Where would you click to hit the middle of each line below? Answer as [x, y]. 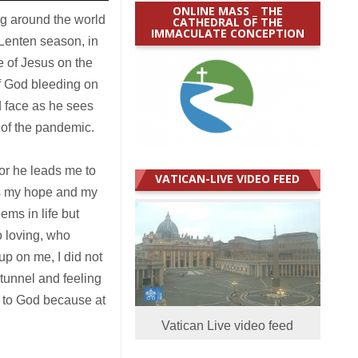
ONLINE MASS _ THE [227, 10]
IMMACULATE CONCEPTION [227, 33]
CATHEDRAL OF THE [227, 22]
